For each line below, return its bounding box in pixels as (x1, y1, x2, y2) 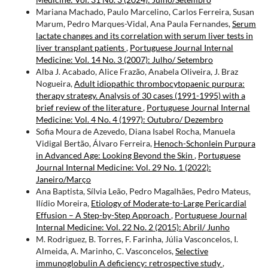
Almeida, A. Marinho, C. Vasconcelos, (35, 245, 175, 256)
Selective (175, 245, 208, 256)
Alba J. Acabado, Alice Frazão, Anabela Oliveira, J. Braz (35, 66, 238, 77)
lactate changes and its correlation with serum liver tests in (35, 30, 253, 41)
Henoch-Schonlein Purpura (153, 138, 255, 148)
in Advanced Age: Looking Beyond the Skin (35, 150, 194, 160)
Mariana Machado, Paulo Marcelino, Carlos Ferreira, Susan (35, 6, 254, 17)
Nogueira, (35, 78, 74, 89)
